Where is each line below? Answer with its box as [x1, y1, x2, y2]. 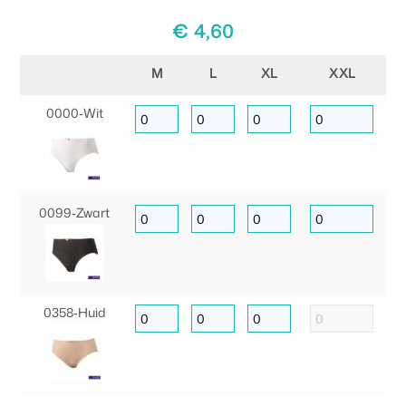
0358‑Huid [43, 303, 106, 321]
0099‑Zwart [39, 203, 110, 221]
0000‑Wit [45, 103, 103, 121]
